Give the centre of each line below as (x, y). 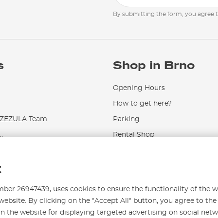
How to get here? (142, 103)
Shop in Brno (154, 65)
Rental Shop (134, 135)
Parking (126, 119)
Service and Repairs (146, 150)
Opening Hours (139, 88)
